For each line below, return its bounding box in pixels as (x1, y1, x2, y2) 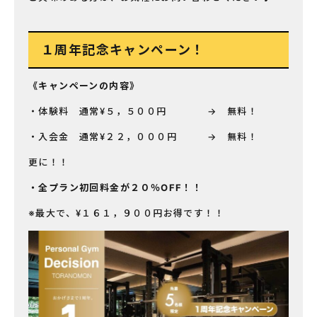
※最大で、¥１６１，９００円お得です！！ (28, 207, 224, 219)
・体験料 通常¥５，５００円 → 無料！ (28, 105, 258, 117)
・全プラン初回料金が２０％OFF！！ (28, 182, 203, 194)
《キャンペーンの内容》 (28, 80, 140, 92)
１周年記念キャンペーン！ (41, 42, 205, 58)
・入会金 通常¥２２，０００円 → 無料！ (28, 131, 258, 143)
